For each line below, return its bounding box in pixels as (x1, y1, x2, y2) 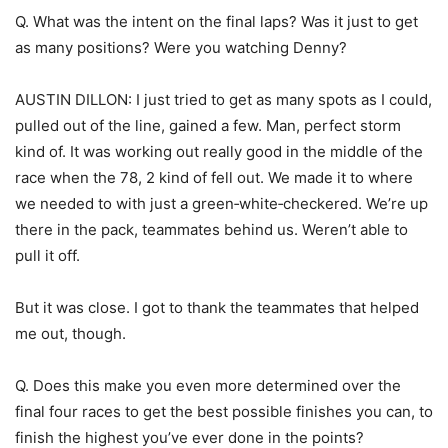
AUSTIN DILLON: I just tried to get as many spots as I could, (15, 89, 432, 109)
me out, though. (15, 323, 126, 343)
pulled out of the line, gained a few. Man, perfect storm (15, 115, 401, 135)
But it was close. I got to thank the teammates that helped (15, 297, 419, 317)
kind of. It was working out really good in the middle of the (15, 141, 423, 161)
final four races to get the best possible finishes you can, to (15, 401, 433, 421)
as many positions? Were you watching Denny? (15, 37, 347, 57)
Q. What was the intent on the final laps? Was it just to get (15, 11, 418, 31)
